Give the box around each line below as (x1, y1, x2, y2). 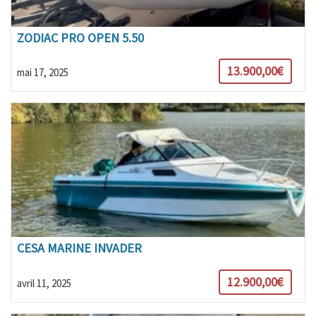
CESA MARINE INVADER (16, 240, 142, 257)
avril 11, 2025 (16, 276, 71, 290)
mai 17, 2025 (16, 66, 68, 80)
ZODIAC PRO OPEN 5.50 (16, 29, 144, 46)
